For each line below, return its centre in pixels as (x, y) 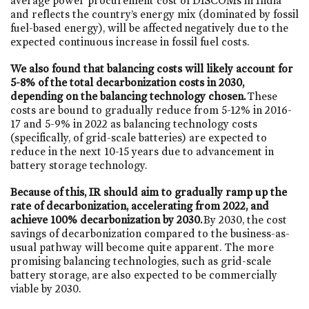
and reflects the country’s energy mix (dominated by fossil (154, 14)
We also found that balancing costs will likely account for (152, 68)
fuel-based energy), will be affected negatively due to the (149, 28)
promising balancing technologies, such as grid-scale (141, 261)
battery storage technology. (79, 165)
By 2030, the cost (245, 219)
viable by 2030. (46, 288)
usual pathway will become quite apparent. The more (142, 247)
